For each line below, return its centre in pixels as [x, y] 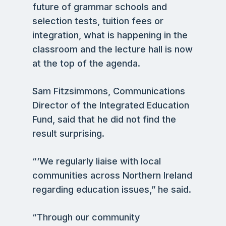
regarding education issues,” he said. [112, 189]
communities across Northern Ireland [112, 175]
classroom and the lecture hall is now [112, 49]
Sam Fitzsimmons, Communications [109, 91]
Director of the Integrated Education [111, 105]
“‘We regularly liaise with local [97, 161]
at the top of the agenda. [86, 63]
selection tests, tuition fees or [98, 21]
